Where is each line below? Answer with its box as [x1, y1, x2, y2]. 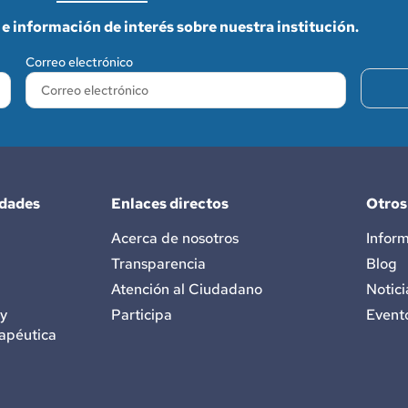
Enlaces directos [111, 194, 229, 214]
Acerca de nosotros [111, 229, 239, 249]
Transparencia [111, 254, 206, 274]
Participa [111, 305, 172, 325]
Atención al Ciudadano [111, 280, 262, 300]
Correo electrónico [25, 54, 133, 71]
